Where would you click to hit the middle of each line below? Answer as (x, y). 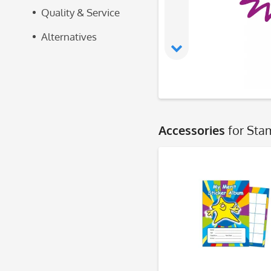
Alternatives (69, 37)
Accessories (193, 130)
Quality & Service (80, 12)
